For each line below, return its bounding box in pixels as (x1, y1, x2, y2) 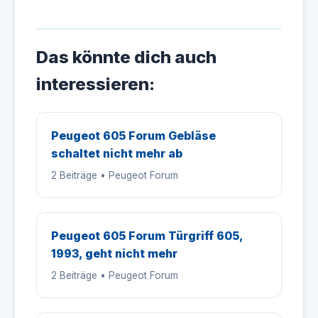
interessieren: (36, 74, 155, 94)
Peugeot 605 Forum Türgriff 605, (51, 229, 243, 243)
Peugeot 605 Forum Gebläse (51, 128, 216, 143)
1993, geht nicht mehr (51, 246, 177, 261)
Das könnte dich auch (36, 47, 216, 67)
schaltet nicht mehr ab (51, 146, 182, 160)
